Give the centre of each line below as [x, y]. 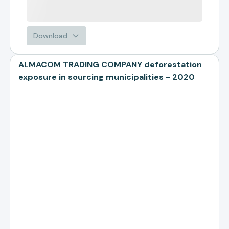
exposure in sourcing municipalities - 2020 [107, 77]
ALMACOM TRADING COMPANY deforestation [110, 65]
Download [51, 36]
